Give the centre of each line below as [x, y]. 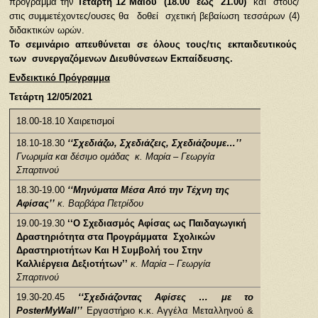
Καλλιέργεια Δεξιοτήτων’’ [74, 264]
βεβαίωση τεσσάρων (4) [250, 16]
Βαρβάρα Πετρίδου [106, 204]
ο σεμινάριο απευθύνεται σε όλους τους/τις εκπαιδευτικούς [157, 44]
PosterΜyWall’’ [50, 311]
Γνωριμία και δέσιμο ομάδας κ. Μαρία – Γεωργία [116, 157]
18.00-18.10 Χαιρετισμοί [66, 121]
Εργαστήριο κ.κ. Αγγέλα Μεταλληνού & [170, 311]
